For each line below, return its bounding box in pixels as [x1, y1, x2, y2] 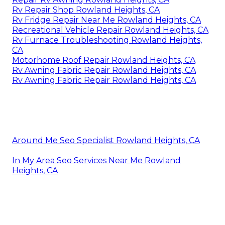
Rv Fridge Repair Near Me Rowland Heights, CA [12, 15, 201, 25]
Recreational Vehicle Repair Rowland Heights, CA [12, 25, 208, 35]
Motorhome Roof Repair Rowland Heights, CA [12, 55, 195, 65]
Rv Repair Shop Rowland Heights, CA [12, 5, 160, 15]
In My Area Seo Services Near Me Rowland [12, 156, 181, 166]
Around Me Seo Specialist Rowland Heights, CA [12, 136, 200, 146]
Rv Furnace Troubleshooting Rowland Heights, [12, 35, 202, 45]
